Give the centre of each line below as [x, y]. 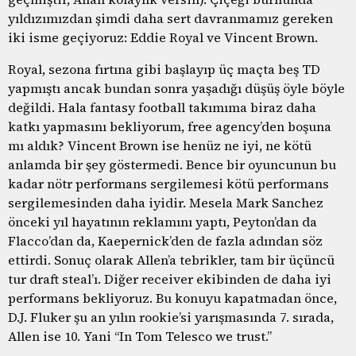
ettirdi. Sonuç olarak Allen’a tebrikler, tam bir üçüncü [171, 259]
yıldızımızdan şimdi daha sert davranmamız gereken [170, 18]
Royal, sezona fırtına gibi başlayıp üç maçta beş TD [164, 69]
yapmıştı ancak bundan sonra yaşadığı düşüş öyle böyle [176, 88]
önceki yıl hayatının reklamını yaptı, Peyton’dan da [163, 221]
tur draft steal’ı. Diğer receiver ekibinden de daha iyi [170, 279]
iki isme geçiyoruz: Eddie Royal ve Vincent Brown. [163, 37]
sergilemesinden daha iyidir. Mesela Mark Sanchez [166, 202]
